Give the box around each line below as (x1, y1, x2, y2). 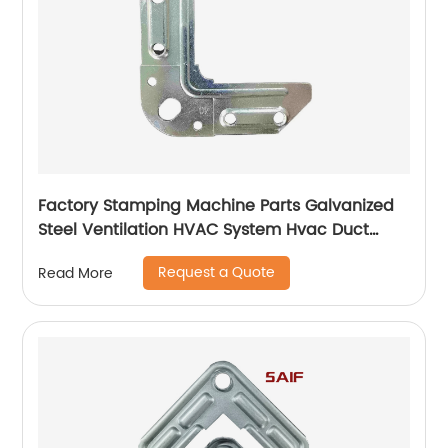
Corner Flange (38, 241, 152, 268)
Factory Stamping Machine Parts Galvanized (38, 193, 395, 220)
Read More (38, 261, 114, 285)
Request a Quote (158, 261, 276, 285)
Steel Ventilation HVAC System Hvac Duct (38, 217, 370, 244)
